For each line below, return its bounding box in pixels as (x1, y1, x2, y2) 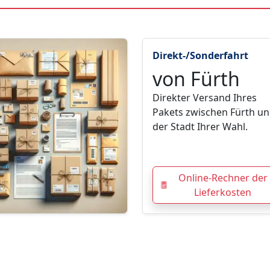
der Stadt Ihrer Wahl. (152, 120, 248, 134)
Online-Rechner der (178, 171, 268, 185)
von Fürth (152, 66, 240, 92)
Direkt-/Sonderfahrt (152, 49, 248, 63)
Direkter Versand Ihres (152, 91, 257, 105)
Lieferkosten (194, 186, 252, 199)
